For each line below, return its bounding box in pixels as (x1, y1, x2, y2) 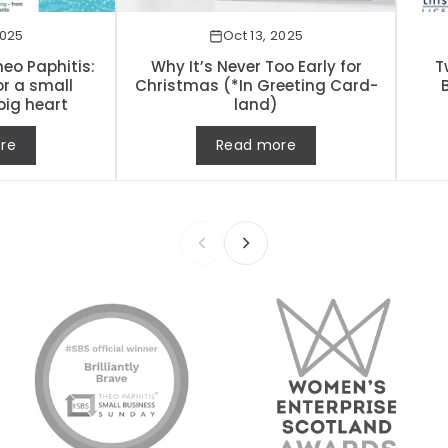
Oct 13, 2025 (222, 25, 304, 45)
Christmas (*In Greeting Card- (134, 74, 378, 96)
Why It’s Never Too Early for (150, 55, 362, 77)
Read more (215, 134, 297, 155)
